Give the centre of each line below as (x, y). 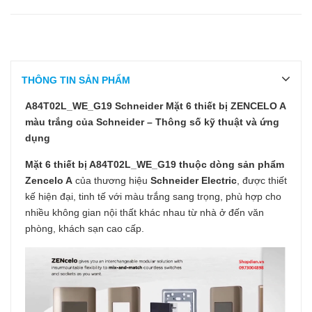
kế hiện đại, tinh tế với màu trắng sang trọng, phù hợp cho (153, 196)
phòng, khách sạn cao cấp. (85, 228)
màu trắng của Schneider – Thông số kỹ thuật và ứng (152, 122)
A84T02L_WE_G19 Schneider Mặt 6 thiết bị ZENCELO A (155, 106)
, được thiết (262, 180)
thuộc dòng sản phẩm (230, 164)
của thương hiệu (111, 180)
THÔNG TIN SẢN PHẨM (76, 80)
